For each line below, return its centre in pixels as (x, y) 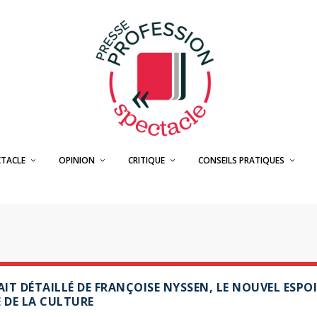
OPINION (76, 160)
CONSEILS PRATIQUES (241, 160)
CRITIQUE (146, 160)
